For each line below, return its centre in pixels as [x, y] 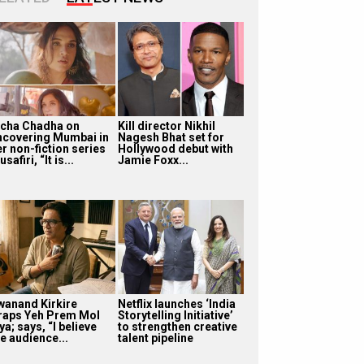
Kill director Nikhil [166, 126]
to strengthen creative [177, 326]
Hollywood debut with [175, 148]
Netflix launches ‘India [176, 303]
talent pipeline [155, 338]
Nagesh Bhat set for [171, 137]
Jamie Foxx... [153, 160]
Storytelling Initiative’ [175, 315]
